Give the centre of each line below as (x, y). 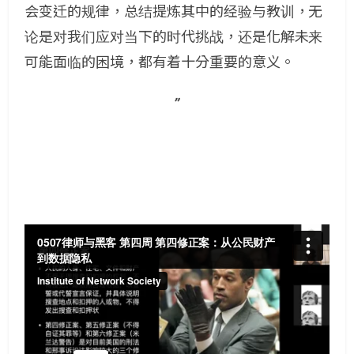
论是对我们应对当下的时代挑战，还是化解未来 (174, 37)
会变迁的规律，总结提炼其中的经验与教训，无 (174, 11)
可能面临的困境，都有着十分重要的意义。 (160, 62)
